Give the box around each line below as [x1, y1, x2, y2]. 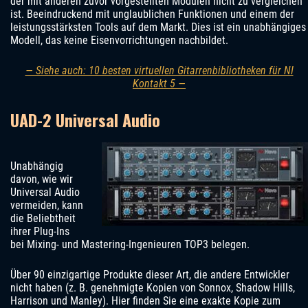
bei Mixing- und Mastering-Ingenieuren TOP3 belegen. [10, 238, 250, 252]
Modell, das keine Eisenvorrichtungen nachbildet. [10, 34, 228, 47]
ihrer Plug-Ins [10, 225, 69, 239]
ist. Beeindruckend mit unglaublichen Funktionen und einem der [10, 8, 294, 21]
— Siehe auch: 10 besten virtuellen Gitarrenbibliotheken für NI [25, 64, 294, 78]
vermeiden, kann [10, 199, 83, 212]
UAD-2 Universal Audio [10, 107, 160, 133]
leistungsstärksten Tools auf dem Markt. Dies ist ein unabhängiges [10, 21, 306, 34]
